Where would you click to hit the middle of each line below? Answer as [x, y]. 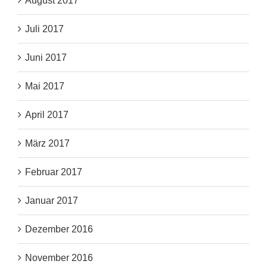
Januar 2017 [52, 201]
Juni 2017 [46, 58]
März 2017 [47, 144]
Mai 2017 [45, 86]
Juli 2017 [44, 29]
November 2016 [59, 258]
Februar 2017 [54, 172]
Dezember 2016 [59, 229]
